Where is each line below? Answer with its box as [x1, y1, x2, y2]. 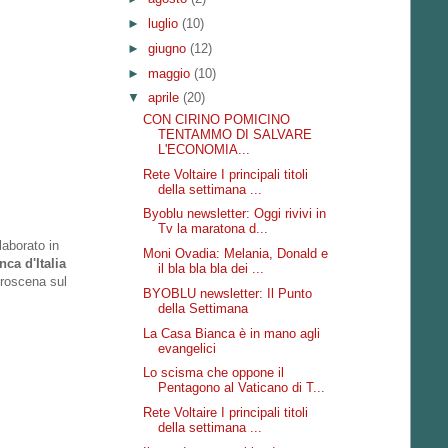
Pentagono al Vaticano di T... [158, 380, 326, 396]
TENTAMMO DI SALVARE [158, 126, 313, 142]
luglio [147, 16, 182, 31]
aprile [147, 90, 183, 106]
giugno [147, 40, 190, 56]
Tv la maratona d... [158, 221, 269, 237]
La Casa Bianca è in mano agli [143, 325, 321, 341]
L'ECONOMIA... [158, 141, 251, 157]
